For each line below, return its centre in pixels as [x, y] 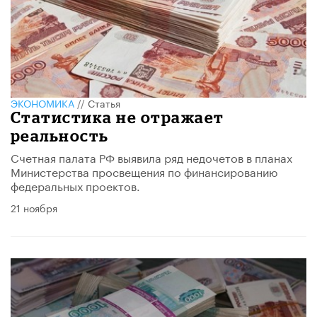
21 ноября [34, 208]
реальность [60, 136]
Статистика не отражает [117, 117]
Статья [104, 103]
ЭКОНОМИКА [42, 103]
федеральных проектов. [75, 185]
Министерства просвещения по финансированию [144, 171]
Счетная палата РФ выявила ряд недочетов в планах [151, 157]
